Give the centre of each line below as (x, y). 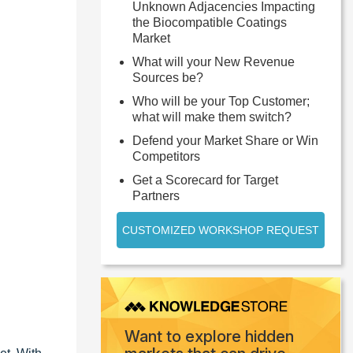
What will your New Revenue (214, 62)
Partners (156, 196)
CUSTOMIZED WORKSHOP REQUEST (221, 230)
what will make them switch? (212, 117)
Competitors (166, 156)
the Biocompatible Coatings (210, 22)
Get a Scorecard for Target (205, 180)
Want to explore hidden (209, 337)
